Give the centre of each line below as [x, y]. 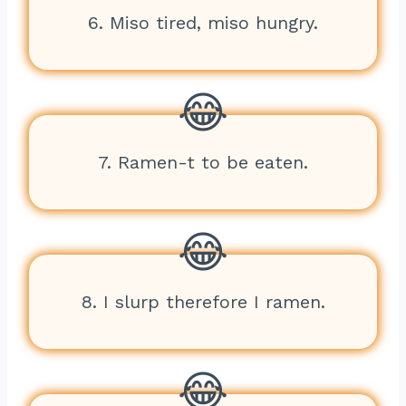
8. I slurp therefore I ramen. [203, 302]
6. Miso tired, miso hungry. [203, 23]
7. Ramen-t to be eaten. [203, 162]
